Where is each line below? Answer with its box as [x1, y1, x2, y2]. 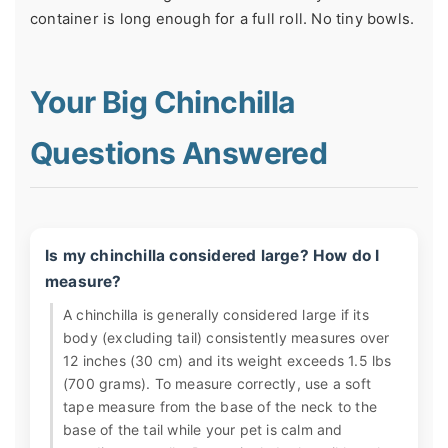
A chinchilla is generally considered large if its [63, 305, 369, 323]
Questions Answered [30, 134, 328, 171]
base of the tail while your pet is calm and [63, 420, 343, 438]
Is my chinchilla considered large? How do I [45, 245, 380, 265]
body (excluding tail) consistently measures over [63, 328, 390, 346]
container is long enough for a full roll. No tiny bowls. [30, 9, 415, 28]
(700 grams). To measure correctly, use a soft [63, 374, 372, 392]
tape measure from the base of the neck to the [63, 397, 378, 415]
